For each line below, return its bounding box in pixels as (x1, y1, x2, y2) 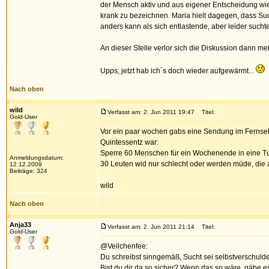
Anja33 (10, 221, 31, 228)
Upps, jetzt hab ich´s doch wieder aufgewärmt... (100, 67, 256, 75)
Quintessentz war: (100, 138, 159, 147)
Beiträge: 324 (10, 168, 47, 174)
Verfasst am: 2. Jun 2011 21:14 (107, 223, 195, 230)
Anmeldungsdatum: (10, 154, 64, 161)
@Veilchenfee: (100, 242, 148, 250)
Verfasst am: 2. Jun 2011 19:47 (107, 109, 195, 115)
